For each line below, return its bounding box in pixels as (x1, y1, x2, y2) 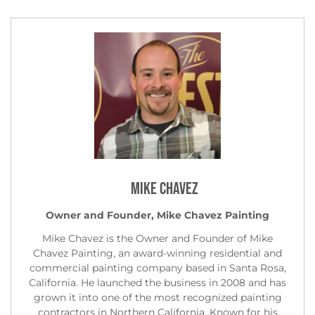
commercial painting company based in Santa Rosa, (29, 261, 286, 274)
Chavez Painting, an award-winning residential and (33, 246, 282, 259)
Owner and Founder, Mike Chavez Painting (46, 208, 269, 221)
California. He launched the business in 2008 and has (29, 276, 286, 289)
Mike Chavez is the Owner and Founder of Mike (42, 231, 273, 245)
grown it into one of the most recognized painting (33, 290, 282, 304)
